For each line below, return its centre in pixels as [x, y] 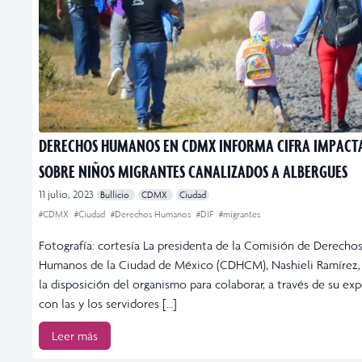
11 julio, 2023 [66, 194]
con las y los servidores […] [108, 303]
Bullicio [116, 194]
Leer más [75, 335]
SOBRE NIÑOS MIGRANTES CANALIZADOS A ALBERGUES [193, 170]
